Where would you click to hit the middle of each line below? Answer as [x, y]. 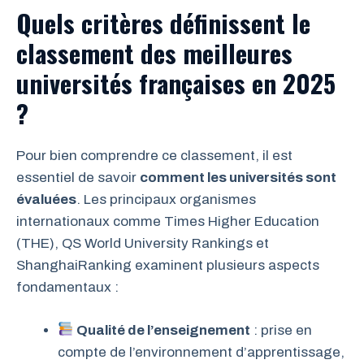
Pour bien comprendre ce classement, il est [154, 156]
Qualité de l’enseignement [164, 330]
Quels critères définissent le [163, 23]
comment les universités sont [238, 178]
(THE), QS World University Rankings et [143, 244]
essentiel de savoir [78, 178]
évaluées [46, 200]
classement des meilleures [154, 53]
